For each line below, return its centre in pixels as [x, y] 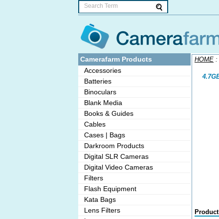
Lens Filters [100, 210]
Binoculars [98, 92]
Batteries [96, 81]
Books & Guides [107, 113]
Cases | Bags [103, 135]
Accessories [101, 70]
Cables [93, 124]
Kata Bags [98, 199]
